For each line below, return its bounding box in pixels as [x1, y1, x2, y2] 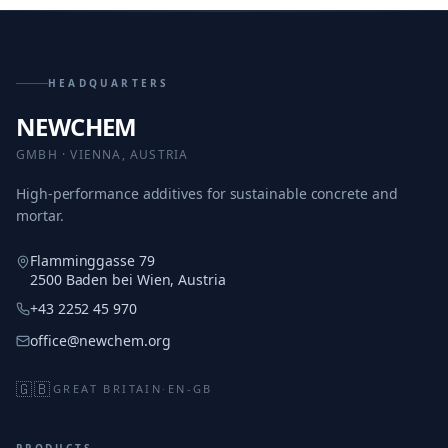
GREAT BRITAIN [52, 381, 163, 396]
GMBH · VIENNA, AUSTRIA [16, 146, 189, 163]
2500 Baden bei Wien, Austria [30, 270, 226, 289]
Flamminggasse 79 [30, 251, 155, 270]
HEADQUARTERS [48, 76, 170, 90]
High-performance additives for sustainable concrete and [16, 184, 398, 203]
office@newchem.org [30, 331, 171, 350]
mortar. [16, 206, 64, 225]
